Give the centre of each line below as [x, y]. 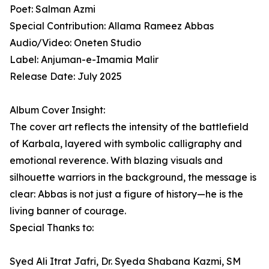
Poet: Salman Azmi [53, 9]
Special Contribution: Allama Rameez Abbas [112, 26]
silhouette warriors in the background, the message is [133, 177]
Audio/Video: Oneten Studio [75, 43]
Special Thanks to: [52, 228]
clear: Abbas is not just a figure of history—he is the [126, 194]
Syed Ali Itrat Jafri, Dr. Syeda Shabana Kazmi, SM [125, 261]
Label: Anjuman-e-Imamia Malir [84, 59]
